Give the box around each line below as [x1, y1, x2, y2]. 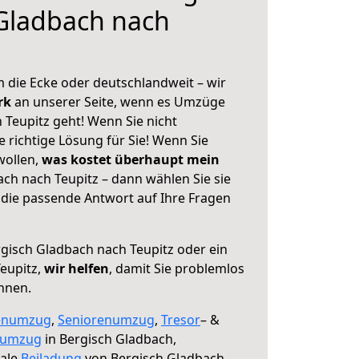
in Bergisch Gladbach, [42, 330, 176, 348]
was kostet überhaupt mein [42, 151, 220, 168]
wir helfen [44, 260, 109, 277]
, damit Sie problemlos [109, 260, 244, 277]
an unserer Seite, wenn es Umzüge [14, 93, 225, 111]
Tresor [161, 311, 200, 329]
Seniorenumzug [58, 311, 155, 329]
